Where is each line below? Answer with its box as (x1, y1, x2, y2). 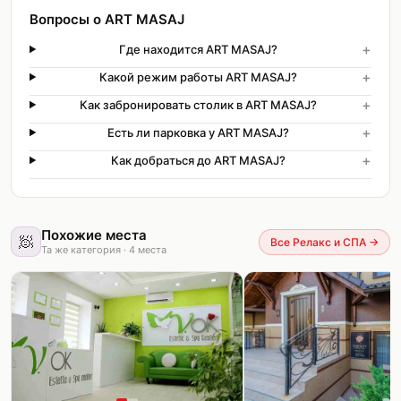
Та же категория (41, 243, 121, 256)
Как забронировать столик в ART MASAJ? (79, 98, 317, 112)
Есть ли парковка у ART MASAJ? (107, 125, 289, 140)
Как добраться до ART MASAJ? (110, 153, 286, 167)
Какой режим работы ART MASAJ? (98, 70, 297, 84)
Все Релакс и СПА (270, 235, 366, 249)
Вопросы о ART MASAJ (30, 11, 184, 28)
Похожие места (41, 226, 147, 243)
